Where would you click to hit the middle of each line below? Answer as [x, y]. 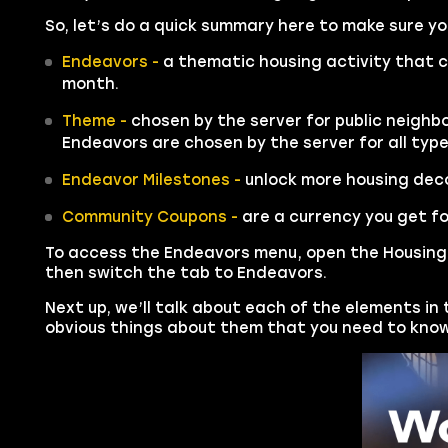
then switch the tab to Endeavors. [185, 273]
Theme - [94, 121]
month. [90, 84]
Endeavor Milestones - [153, 180]
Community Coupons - [149, 217]
